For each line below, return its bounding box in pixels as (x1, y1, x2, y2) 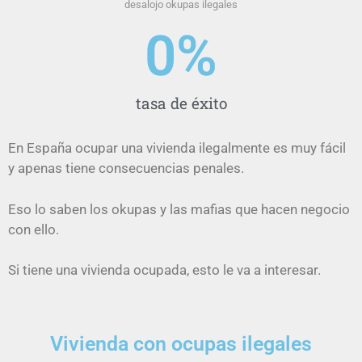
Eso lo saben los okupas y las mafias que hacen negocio (8, 200, 350, 217)
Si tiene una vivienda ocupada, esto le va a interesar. (8, 262, 321, 279)
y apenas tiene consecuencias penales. (8, 160, 244, 177)
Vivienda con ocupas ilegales (50, 331, 312, 356)
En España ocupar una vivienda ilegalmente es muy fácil (8, 140, 346, 157)
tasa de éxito (135, 93, 227, 114)
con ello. (8, 221, 59, 238)
